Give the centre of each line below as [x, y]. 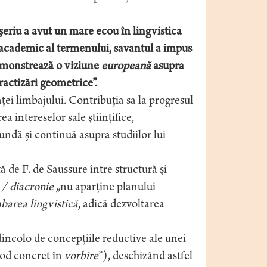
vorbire [81, 257]
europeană [127, 67]
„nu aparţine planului [104, 188]
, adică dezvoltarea [121, 205]
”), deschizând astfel [145, 257]
